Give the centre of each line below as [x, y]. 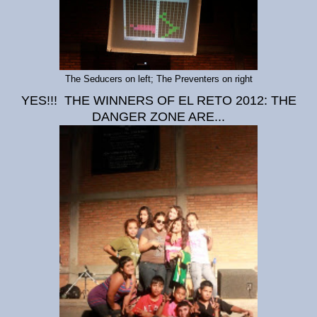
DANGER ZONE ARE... [158, 117]
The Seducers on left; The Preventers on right [158, 79]
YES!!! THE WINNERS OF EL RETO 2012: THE [158, 101]
